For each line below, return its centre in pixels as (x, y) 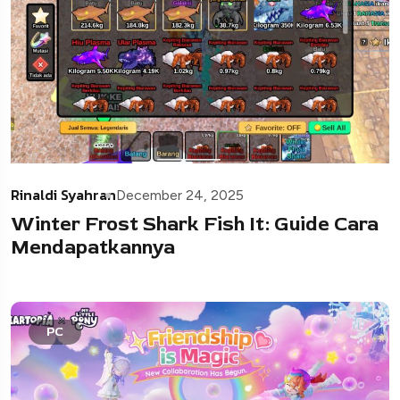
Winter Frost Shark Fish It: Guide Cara (195, 224)
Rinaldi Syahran (63, 194)
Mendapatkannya (93, 247)
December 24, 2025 (180, 195)
